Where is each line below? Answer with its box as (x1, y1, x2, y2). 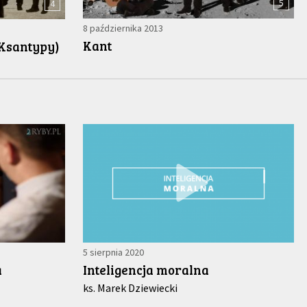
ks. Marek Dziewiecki (83, 280, 178, 295)
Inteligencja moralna (83, 260, 210, 278)
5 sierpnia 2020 (83, 245, 145, 258)
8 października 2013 (83, 22, 164, 35)
